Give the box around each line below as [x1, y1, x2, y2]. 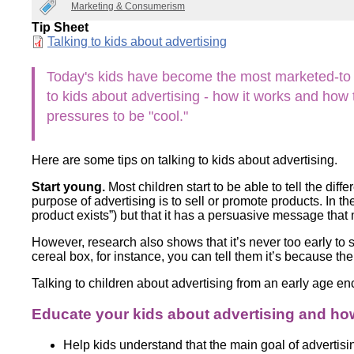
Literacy [122, 19, 167, 32]
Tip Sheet [32, 20, 88, 34]
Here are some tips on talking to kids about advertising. [32, 153, 337, 167]
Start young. [32, 179, 105, 194]
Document [32, 34, 94, 48]
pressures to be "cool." [47, 107, 188, 124]
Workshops [122, 60, 186, 73]
